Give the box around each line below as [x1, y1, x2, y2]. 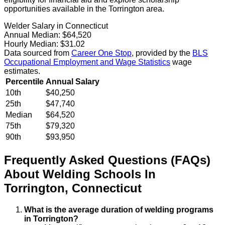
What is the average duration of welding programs [24, 205, 213, 214]
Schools [94, 167, 141, 181]
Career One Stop [71, 49, 132, 58]
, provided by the [132, 49, 190, 58]
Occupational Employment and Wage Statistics [4, 58, 170, 67]
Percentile [6, 77, 44, 86]
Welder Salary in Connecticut [4, 22, 108, 31]
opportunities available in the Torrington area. [4, 5, 164, 14]
